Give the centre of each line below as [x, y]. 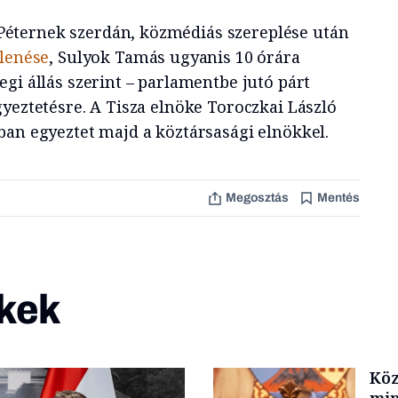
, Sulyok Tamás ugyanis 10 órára [175, 56]
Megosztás [257, 198]
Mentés [338, 198]
